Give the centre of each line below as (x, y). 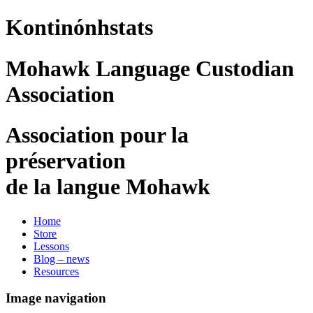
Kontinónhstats (79, 28)
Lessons (51, 246)
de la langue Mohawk (108, 187)
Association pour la (97, 135)
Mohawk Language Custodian (150, 68)
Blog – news (61, 259)
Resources (56, 271)
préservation (66, 161)
